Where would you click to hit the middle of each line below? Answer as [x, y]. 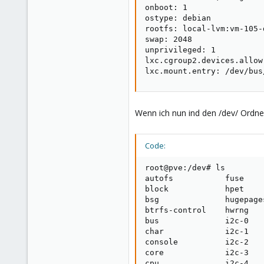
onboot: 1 [166, 7]
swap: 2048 [169, 39]
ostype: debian [178, 18]
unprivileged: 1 [180, 50]
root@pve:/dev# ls [185, 168]
